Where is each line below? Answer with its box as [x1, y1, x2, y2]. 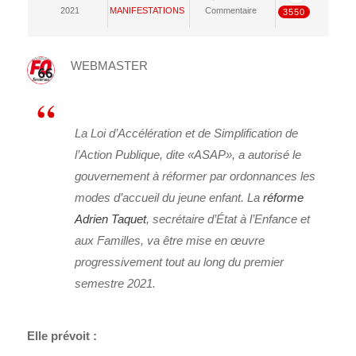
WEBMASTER [71, 59, 149, 73]
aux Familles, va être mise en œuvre [75, 234, 265, 248]
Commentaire [204, 6, 257, 16]
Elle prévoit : [27, 329, 98, 343]
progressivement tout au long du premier [75, 255, 284, 269]
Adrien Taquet [75, 212, 147, 226]
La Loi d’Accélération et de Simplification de [75, 126, 299, 141]
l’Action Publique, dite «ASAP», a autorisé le [75, 148, 302, 162]
